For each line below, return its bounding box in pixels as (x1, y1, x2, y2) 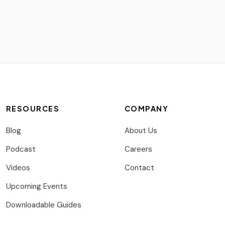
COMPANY (125, 103, 169, 113)
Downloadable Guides (6, 199, 81, 210)
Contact (125, 162, 154, 173)
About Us (125, 125, 157, 136)
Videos (6, 162, 30, 173)
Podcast (6, 144, 36, 154)
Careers (125, 144, 152, 154)
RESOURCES (6, 103, 59, 113)
